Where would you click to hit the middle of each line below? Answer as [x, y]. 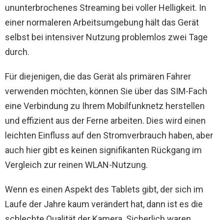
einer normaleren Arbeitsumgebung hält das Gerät [102, 23]
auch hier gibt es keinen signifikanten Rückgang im [103, 150]
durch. [17, 52]
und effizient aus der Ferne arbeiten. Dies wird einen [105, 121]
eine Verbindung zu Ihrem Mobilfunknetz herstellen [105, 106]
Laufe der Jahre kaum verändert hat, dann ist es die [104, 204]
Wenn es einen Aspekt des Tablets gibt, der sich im [104, 190]
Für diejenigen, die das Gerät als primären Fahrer [98, 77]
